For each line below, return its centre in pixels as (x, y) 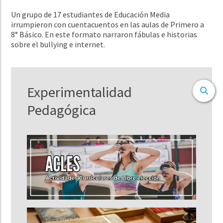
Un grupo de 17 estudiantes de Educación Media (91, 14)
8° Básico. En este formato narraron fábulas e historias (104, 34)
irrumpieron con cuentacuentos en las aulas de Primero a (108, 24)
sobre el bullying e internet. (58, 44)
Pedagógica (62, 110)
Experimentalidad (80, 92)
